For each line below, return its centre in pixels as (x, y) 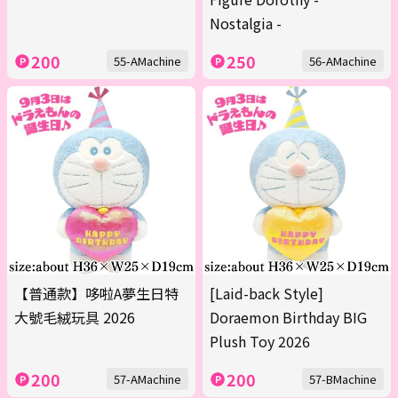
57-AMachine (147, 379)
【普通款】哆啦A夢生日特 (96, 294)
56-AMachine (343, 61)
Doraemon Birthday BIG (288, 318)
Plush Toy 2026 (260, 342)
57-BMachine (343, 379)
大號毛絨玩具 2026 (75, 318)
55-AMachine (147, 61)
